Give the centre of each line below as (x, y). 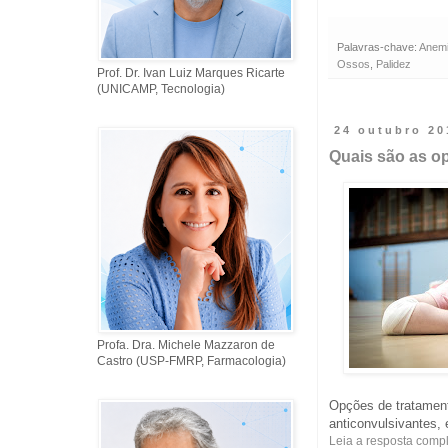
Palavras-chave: (378, 46)
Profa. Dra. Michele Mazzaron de (186, 345)
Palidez (394, 63)
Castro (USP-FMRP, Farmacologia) (192, 361)
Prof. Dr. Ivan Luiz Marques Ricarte (191, 73)
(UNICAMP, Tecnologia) (161, 89)
